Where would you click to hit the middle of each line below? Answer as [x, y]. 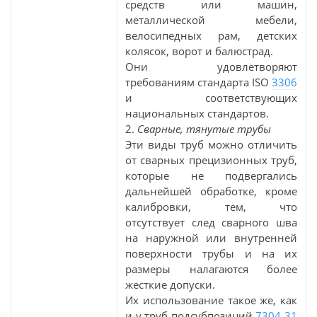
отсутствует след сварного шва [211, 222]
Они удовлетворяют [211, 67]
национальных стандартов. [197, 113]
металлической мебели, [211, 20]
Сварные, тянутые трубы [204, 129]
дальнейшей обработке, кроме [211, 191]
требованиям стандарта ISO [198, 82]
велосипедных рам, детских [211, 35]
